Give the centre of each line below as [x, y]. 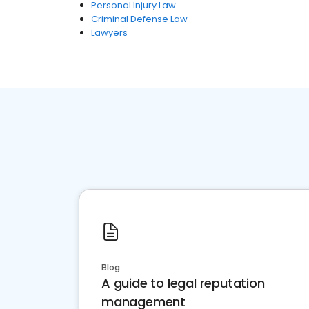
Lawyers [109, 33]
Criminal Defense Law [139, 19]
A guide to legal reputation [183, 283]
